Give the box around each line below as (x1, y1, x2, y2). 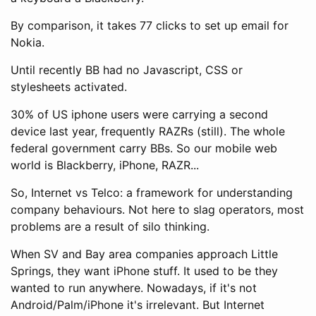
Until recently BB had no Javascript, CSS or (11, 62, 243, 77)
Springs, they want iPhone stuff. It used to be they (11, 263, 278, 278)
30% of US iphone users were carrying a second (11, 107, 268, 121)
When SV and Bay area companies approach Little (11, 246, 278, 261)
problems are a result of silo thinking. (11, 219, 209, 233)
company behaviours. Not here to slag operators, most (11, 202, 304, 217)
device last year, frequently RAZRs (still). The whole (11, 123, 285, 138)
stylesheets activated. (11, 79, 127, 94)
